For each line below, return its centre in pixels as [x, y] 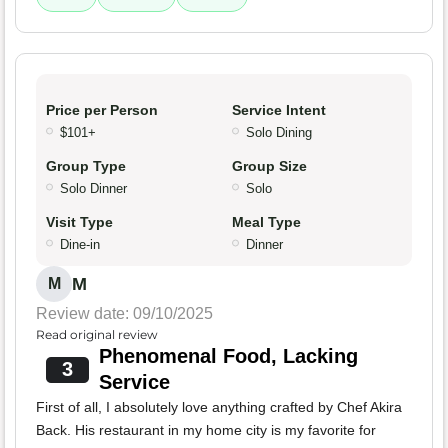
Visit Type [79, 222]
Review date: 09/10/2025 [124, 314]
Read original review [97, 335]
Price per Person [102, 110]
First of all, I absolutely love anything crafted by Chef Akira [219, 407]
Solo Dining [279, 133]
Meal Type [266, 222]
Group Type [86, 166]
